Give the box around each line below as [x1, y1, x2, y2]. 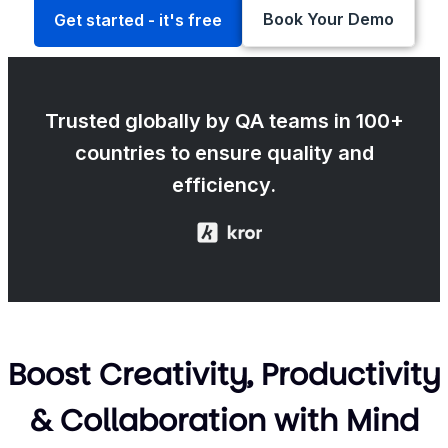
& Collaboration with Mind [29, 400, 419, 443]
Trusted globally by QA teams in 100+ [44, 109, 404, 134]
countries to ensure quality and [74, 141, 374, 166]
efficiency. [172, 173, 276, 198]
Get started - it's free [53, 10, 222, 31]
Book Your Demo [262, 9, 394, 30]
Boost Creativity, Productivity [8, 354, 440, 397]
